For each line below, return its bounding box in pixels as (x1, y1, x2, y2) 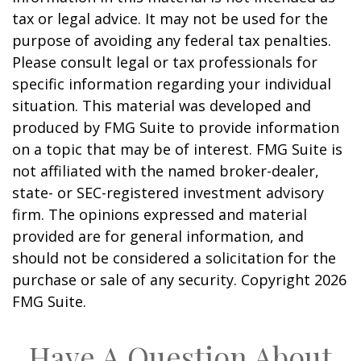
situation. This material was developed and (12, 96, 311, 116)
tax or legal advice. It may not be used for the (12, 9, 328, 29)
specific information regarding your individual (12, 74, 331, 94)
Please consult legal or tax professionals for (12, 52, 317, 73)
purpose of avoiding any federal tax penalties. (12, 31, 331, 51)
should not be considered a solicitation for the (12, 248, 336, 268)
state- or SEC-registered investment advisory (12, 183, 324, 203)
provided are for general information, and (12, 226, 304, 247)
